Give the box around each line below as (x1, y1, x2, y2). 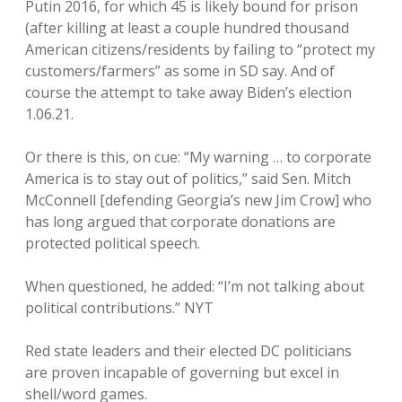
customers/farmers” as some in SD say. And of (25, 60, 335, 81)
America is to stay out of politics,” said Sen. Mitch (25, 168, 351, 188)
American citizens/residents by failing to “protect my (25, 39, 375, 59)
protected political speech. (25, 232, 200, 253)
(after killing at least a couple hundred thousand (25, 17, 349, 38)
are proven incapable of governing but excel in (25, 362, 339, 382)
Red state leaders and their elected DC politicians (25, 340, 352, 361)
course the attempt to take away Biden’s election (25, 82, 352, 102)
